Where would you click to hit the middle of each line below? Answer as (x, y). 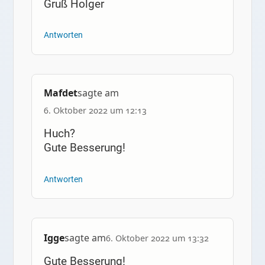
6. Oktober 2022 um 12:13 (95, 110)
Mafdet (60, 93)
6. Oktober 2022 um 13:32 (157, 238)
